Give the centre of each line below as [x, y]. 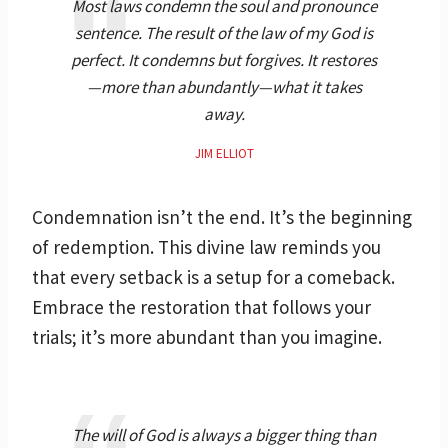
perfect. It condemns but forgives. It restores [224, 59]
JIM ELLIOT [224, 153]
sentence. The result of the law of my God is [224, 32]
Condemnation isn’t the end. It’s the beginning [222, 216]
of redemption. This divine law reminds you [206, 246]
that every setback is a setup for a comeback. [213, 276]
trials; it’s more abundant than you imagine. [207, 336]
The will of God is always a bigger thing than [224, 434]
